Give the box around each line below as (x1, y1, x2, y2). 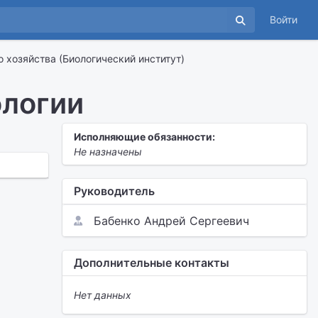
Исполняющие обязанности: (74, 131, 215, 143)
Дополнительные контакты (74, 256, 229, 270)
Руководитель (74, 184, 155, 198)
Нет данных (74, 289, 131, 301)
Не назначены (74, 146, 142, 158)
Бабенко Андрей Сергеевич (94, 214, 249, 228)
